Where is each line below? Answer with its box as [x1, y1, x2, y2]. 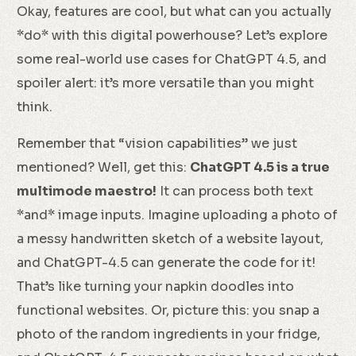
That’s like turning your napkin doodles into [17, 278, 295, 295]
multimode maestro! [17, 183, 157, 199]
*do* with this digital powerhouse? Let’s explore [17, 27, 328, 44]
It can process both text [157, 183, 314, 199]
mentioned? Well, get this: [17, 159, 191, 176]
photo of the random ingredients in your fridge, [17, 326, 321, 342]
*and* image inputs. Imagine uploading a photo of [17, 207, 339, 223]
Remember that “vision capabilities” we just [17, 135, 298, 152]
